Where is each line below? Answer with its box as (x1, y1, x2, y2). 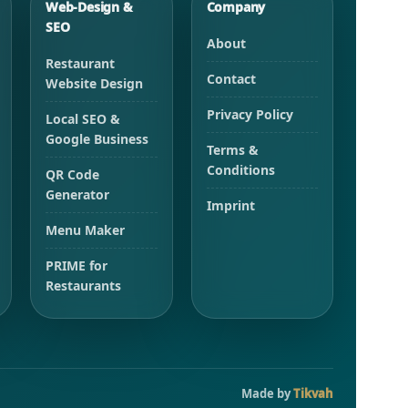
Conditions (206, 161, 275, 179)
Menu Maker (46, 221, 126, 240)
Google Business (46, 130, 149, 148)
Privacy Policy (206, 106, 293, 124)
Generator (46, 186, 110, 204)
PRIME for (46, 257, 108, 275)
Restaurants (46, 277, 122, 295)
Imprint (206, 197, 255, 215)
